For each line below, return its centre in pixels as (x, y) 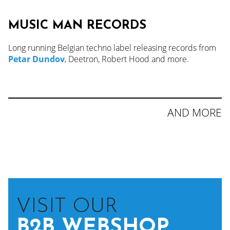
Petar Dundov (36, 59)
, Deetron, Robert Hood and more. (127, 59)
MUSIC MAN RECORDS (77, 25)
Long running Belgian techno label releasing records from (112, 47)
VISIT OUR (67, 207)
